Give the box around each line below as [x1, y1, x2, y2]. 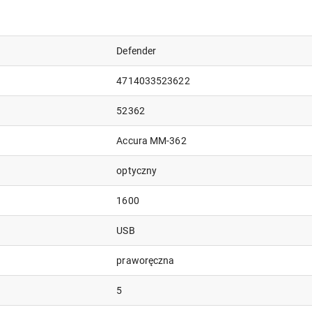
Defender [116, 45, 157, 56]
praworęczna [116, 254, 175, 266]
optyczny [116, 164, 157, 176]
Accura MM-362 [116, 134, 187, 146]
